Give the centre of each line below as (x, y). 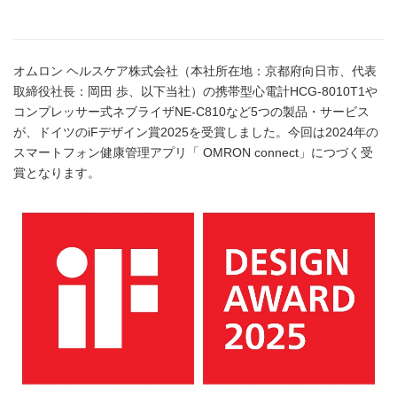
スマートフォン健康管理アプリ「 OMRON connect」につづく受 (193, 152)
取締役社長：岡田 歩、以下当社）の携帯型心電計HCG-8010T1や (195, 91)
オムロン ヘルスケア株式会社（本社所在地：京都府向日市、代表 (195, 71)
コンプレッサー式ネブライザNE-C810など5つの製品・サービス (191, 112)
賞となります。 (57, 173)
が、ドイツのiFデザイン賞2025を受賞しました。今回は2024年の (196, 132)
